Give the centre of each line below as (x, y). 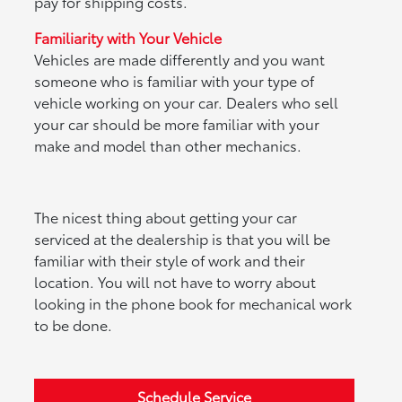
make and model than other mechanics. (168, 145)
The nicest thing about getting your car (166, 217)
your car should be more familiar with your (177, 124)
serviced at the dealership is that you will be (183, 239)
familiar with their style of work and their (170, 260)
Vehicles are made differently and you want (180, 59)
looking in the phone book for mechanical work (193, 303)
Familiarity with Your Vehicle (128, 38)
